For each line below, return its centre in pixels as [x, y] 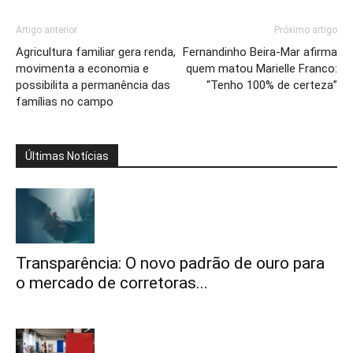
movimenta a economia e [82, 69]
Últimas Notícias [67, 156]
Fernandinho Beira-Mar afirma [260, 52]
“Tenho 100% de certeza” [272, 85]
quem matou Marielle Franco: [262, 69]
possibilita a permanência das [93, 85]
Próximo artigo [306, 30]
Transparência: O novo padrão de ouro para [170, 263]
